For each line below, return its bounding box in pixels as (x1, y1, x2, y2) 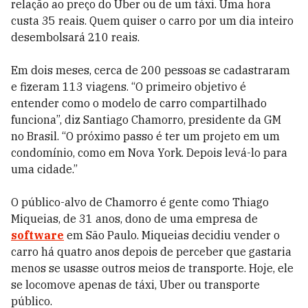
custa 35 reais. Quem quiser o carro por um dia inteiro (11, 14, 294, 27)
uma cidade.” (11, 162, 78, 176)
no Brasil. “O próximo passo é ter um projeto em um (11, 129, 280, 143)
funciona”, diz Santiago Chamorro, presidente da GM (11, 113, 281, 126)
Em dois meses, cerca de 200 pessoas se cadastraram (11, 63, 290, 77)
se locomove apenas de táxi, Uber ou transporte (11, 278, 260, 291)
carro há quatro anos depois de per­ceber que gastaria (11, 245, 291, 258)
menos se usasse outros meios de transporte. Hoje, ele (11, 261, 294, 275)
